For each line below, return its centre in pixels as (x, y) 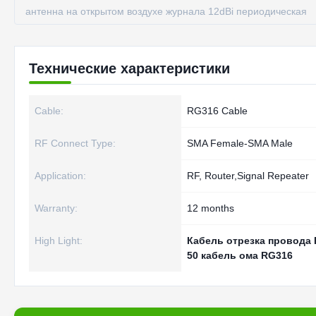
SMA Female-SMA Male (240, 143)
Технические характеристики (129, 68)
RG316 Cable (217, 111)
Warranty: (56, 208)
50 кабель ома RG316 (240, 255)
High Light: (59, 241)
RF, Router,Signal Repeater (248, 176)
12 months (211, 208)
